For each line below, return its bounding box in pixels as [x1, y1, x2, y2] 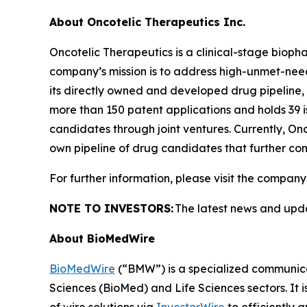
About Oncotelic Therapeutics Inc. [49, 15, 245, 29]
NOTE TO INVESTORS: [49, 201, 173, 215]
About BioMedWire [49, 232, 155, 245]
